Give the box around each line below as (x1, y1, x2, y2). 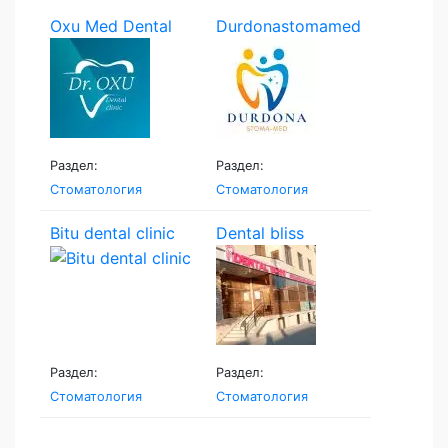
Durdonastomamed (215, 15, 361, 36)
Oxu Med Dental (50, 15, 172, 36)
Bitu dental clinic (50, 222, 175, 243)
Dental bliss (215, 222, 304, 243)
